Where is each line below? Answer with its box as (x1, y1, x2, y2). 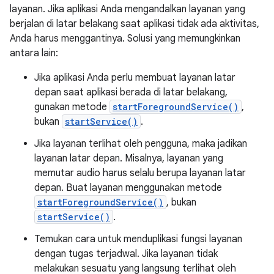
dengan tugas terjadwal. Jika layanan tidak (34, 248, 218, 260)
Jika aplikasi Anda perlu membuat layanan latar (34, 72, 235, 84)
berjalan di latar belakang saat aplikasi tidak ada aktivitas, (10, 18, 259, 30)
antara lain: (10, 47, 58, 59)
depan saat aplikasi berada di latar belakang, (34, 86, 228, 98)
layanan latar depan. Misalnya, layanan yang (34, 152, 223, 165)
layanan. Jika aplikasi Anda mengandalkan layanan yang (10, 3, 245, 15)
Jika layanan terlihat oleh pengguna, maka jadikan (34, 138, 247, 150)
